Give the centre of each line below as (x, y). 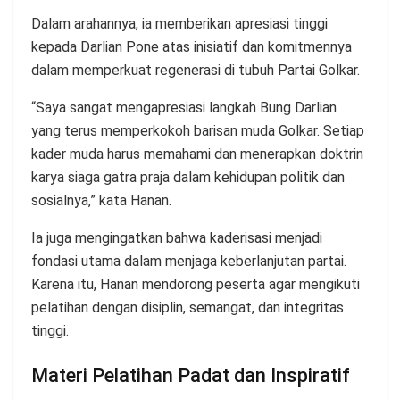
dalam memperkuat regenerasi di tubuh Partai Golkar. (196, 71)
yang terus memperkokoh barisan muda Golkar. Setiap (198, 131)
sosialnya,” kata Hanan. (101, 201)
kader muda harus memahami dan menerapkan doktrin (197, 154)
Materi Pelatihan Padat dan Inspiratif (191, 375)
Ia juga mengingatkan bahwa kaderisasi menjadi (177, 238)
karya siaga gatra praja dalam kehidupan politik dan (188, 178)
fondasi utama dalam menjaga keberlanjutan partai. (189, 262)
